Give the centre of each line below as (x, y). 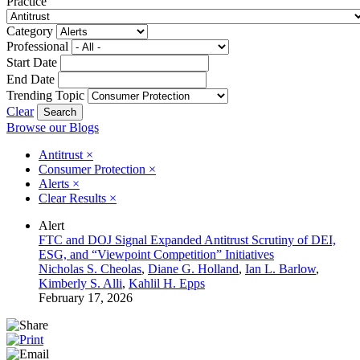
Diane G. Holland (193, 268)
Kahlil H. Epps (167, 283)
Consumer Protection (94, 169)
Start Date (32, 62)
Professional (37, 46)
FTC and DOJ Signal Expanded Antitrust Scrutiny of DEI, (187, 239)
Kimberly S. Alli (80, 283)
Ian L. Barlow (280, 268)
